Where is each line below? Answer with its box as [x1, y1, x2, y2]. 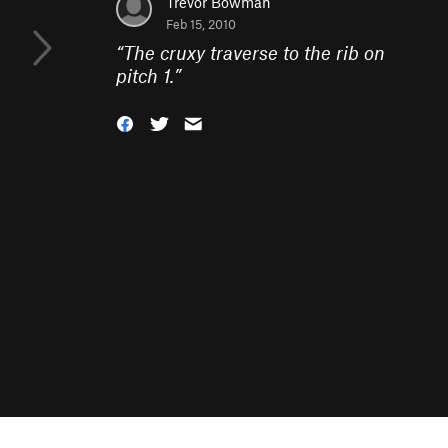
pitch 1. [116, 64, 174, 87]
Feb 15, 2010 [166, 16, 236, 32]
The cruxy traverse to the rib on [123, 41, 385, 64]
